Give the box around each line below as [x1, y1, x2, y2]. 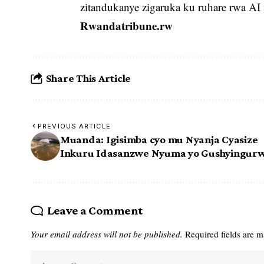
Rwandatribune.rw [80, 17, 173, 34]
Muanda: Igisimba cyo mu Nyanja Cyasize [60, 133, 258, 146]
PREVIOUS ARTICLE [38, 121, 111, 130]
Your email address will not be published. [31, 227, 183, 240]
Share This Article [45, 72, 131, 85]
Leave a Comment [47, 203, 143, 217]
